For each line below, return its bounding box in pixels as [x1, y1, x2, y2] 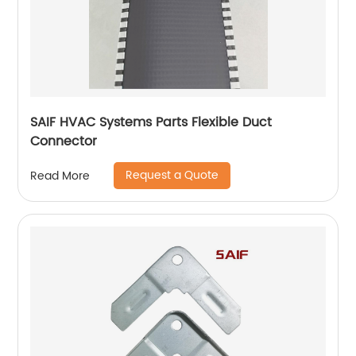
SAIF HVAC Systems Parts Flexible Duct [30, 112, 273, 133]
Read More [30, 166, 91, 185]
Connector [30, 131, 98, 153]
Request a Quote [126, 166, 219, 185]
